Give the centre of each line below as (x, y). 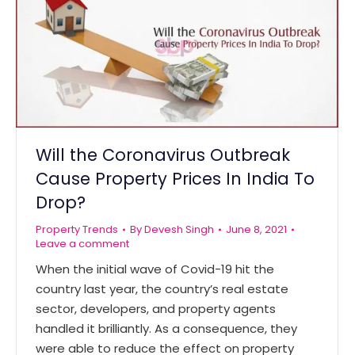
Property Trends (77, 229)
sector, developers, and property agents (156, 308)
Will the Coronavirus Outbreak (163, 155)
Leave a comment (82, 243)
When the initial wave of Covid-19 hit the (155, 269)
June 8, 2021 (256, 229)
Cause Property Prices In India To (175, 178)
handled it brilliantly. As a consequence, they (166, 328)
